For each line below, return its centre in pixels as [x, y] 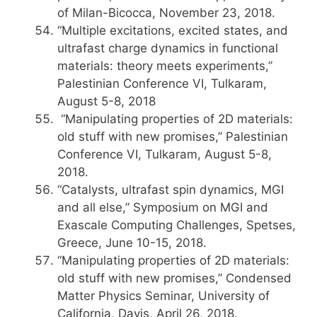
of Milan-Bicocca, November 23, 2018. [166, 13]
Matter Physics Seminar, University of [163, 296]
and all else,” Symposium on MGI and [163, 207]
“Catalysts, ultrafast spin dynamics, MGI [171, 190]
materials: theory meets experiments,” [165, 66]
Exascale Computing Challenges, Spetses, [177, 225]
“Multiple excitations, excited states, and [173, 30]
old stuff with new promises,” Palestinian [173, 137]
